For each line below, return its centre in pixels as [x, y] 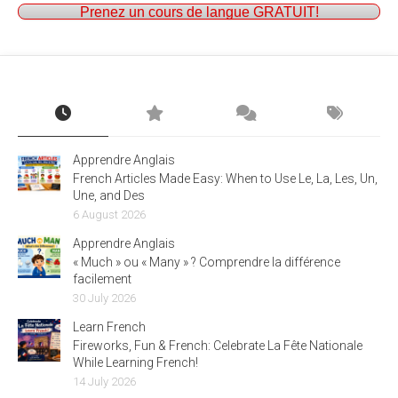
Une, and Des [109, 195]
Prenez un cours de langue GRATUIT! [199, 12]
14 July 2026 [104, 382]
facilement [102, 279]
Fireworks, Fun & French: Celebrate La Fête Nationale [218, 346]
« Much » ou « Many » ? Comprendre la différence [207, 262]
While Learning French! [135, 362]
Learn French [109, 327]
